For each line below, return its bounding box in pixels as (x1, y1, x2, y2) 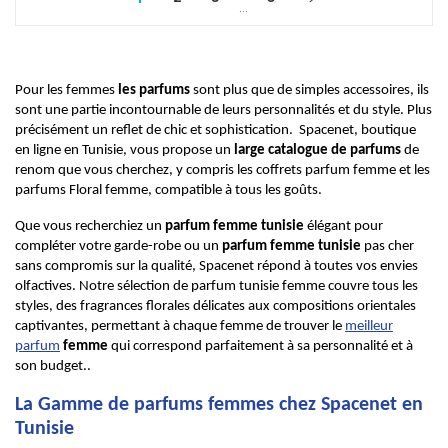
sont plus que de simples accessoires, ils (190, 83, 429, 99)
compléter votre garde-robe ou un (15, 239, 222, 255)
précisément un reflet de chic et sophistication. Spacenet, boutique (15, 123, 416, 139)
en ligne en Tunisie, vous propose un (15, 143, 234, 159)
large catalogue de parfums (234, 143, 401, 159)
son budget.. (15, 359, 91, 375)
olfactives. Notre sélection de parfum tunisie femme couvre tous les (15, 279, 418, 295)
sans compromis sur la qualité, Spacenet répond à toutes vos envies (15, 259, 418, 275)
